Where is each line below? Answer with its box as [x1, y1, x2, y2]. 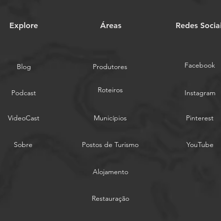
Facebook [184, 61, 215, 70]
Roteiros [97, 85, 123, 95]
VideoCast [8, 113, 39, 123]
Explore [9, 21, 38, 31]
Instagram [184, 88, 216, 98]
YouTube [186, 140, 214, 149]
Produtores [93, 62, 127, 72]
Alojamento [92, 167, 128, 177]
